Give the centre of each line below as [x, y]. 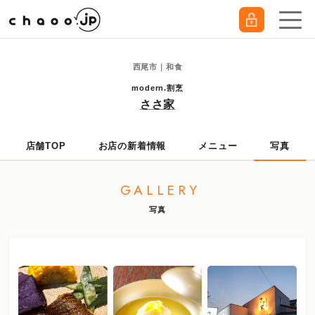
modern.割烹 [157, 88]
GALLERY [160, 190]
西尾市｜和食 [157, 67]
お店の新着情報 [132, 146]
